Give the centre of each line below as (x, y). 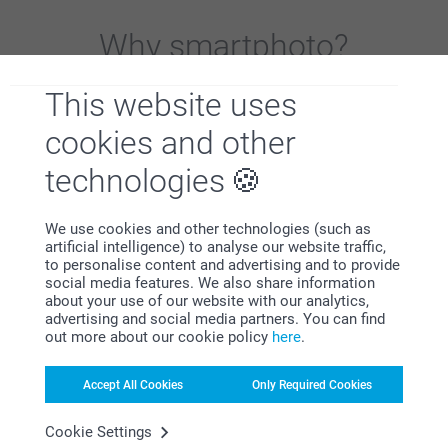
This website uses (171, 105)
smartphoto (251, 46)
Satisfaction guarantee (224, 228)
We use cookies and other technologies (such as (208, 229)
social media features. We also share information (210, 283)
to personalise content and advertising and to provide (222, 265)
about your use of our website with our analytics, (207, 301)
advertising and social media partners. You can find (215, 319)
